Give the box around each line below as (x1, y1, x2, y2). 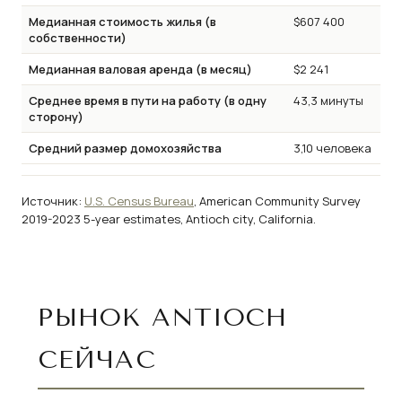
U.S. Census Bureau (84, 192, 194, 209)
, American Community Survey (194, 192, 361, 209)
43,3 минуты (293, 92, 363, 109)
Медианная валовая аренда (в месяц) (29, 60, 252, 77)
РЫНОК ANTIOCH (38, 302, 288, 333)
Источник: (22, 192, 84, 209)
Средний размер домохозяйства (29, 139, 222, 156)
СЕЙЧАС (38, 345, 156, 375)
